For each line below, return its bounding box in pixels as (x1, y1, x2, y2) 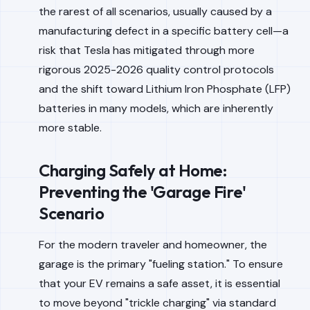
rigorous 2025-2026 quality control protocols (39, 62, 274, 77)
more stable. (39, 120, 102, 135)
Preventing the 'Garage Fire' (39, 181, 246, 202)
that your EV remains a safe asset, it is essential (39, 276, 280, 291)
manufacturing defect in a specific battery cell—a (39, 24, 289, 38)
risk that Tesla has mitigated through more (39, 43, 255, 57)
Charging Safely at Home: (39, 160, 227, 181)
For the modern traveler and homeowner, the (39, 237, 267, 252)
